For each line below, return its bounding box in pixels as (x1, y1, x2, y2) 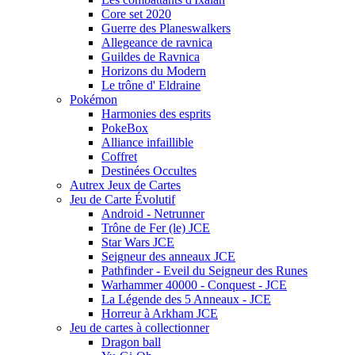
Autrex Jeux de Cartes (70, 178, 181, 192)
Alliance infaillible (101, 136, 193, 149)
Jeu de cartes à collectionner (70, 321, 209, 334)
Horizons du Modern (101, 64, 206, 78)
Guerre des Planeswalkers (101, 21, 231, 35)
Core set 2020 (101, 7, 171, 21)
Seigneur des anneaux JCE (101, 250, 235, 263)
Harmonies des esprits (101, 107, 211, 120)
